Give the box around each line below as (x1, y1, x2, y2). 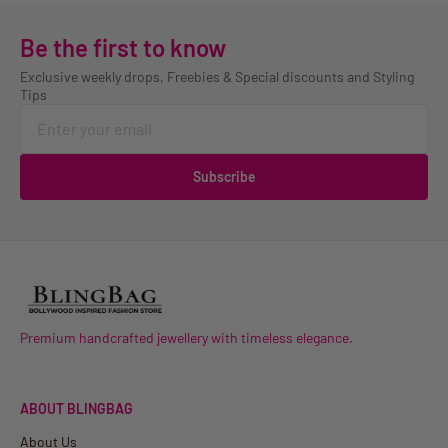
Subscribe (192, 168, 256, 186)
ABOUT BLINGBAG (20, 399, 133, 417)
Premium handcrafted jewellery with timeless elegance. (20, 328, 353, 346)
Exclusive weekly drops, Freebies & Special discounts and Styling (20, 68, 414, 86)
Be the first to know (20, 33, 226, 63)
